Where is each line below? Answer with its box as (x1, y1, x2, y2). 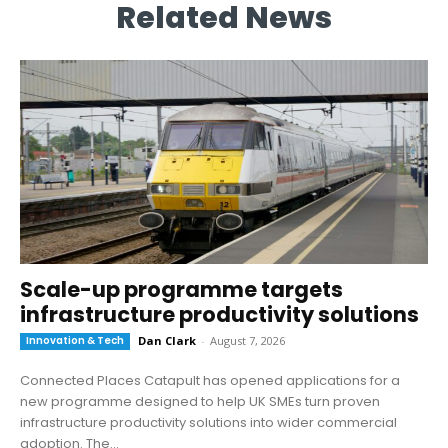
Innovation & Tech (26, 333, 124, 349)
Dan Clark (138, 333, 196, 349)
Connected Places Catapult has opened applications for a (20, 371, 400, 391)
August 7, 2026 (210, 333, 285, 349)
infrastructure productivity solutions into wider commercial (20, 413, 397, 433)
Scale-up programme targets (20, 275, 343, 305)
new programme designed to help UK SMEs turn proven (20, 392, 380, 412)
